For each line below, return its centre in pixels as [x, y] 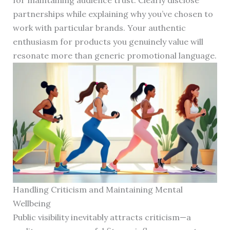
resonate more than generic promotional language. [114, 56]
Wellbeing [32, 204]
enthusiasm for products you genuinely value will [108, 42]
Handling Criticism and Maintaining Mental [98, 190]
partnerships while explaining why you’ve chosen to [113, 14]
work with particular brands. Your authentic [99, 28]
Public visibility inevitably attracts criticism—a [102, 217]
